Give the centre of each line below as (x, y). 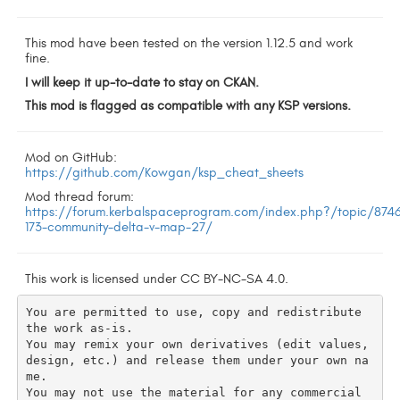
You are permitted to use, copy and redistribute (194, 312)
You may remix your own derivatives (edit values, (198, 344)
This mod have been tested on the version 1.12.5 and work (189, 44)
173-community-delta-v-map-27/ (119, 227)
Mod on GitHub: (71, 158)
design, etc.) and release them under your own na (198, 360)
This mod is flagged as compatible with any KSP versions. (188, 106)
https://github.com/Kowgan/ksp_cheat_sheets (165, 173)
